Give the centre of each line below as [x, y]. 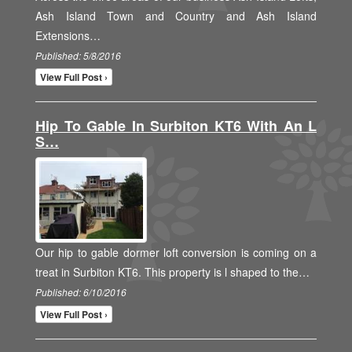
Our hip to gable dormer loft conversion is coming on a [176, 253]
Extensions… [68, 35]
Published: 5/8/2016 [78, 56]
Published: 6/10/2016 [81, 293]
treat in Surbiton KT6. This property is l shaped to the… [172, 272]
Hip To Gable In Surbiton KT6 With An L [176, 126]
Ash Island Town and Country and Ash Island [176, 16]
